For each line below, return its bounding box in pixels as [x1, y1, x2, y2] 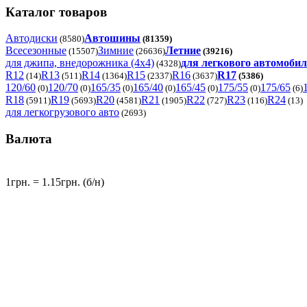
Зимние [98, 45, 134, 57]
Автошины [84, 32, 140, 45]
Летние [165, 45, 201, 57]
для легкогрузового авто [5, 106, 119, 119]
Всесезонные [5, 45, 66, 57]
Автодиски [5, 32, 58, 45]
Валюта [5, 132, 52, 147]
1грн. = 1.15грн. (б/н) [5, 175, 104, 188]
